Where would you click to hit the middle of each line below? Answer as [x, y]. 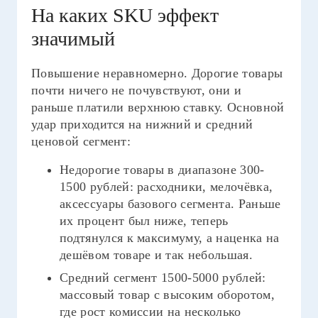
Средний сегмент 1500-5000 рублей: [163, 278]
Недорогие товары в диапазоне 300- [162, 170]
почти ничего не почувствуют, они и [136, 90]
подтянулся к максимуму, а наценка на [170, 238]
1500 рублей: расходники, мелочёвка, [166, 187]
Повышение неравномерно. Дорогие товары [157, 73]
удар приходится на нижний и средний [142, 124]
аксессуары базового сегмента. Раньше [170, 204]
